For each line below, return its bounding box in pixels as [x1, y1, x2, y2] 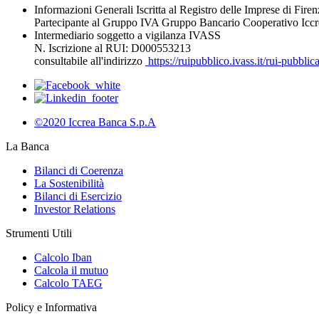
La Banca [6, 140, 49, 153]
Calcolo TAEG [34, 277, 103, 290]
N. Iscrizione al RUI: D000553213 [34, 42, 191, 55]
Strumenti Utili [6, 227, 72, 240]
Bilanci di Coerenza [34, 164, 123, 177]
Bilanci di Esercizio [34, 190, 122, 203]
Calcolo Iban [34, 251, 92, 264]
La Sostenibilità [34, 177, 104, 190]
